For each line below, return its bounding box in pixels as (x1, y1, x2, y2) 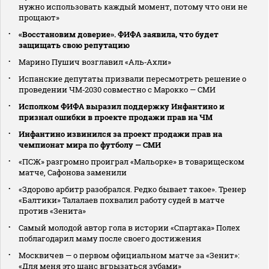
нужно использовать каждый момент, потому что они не (19, 1, 247, 13)
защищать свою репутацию (19, 40, 130, 51)
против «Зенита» (19, 205, 86, 217)
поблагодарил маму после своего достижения (19, 233, 201, 244)
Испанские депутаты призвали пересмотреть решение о (19, 73, 246, 85)
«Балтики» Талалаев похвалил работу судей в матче (19, 195, 225, 206)
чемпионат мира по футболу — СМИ (19, 139, 161, 151)
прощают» (19, 12, 59, 23)
